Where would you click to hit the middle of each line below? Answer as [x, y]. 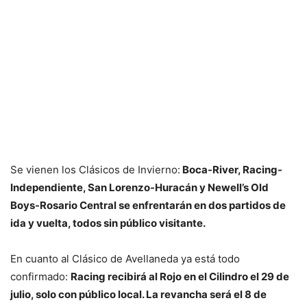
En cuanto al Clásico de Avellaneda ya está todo [125, 259]
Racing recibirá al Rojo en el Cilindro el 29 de [180, 277]
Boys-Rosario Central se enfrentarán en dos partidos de [148, 206]
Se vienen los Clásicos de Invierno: [95, 170]
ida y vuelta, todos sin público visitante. [108, 223]
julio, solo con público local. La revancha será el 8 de [138, 295]
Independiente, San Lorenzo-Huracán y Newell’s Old [139, 188]
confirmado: [40, 277]
